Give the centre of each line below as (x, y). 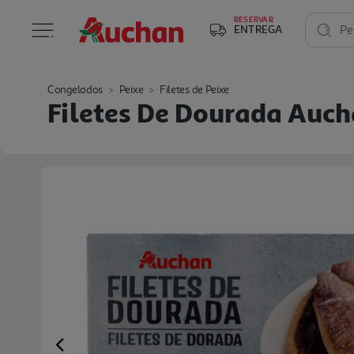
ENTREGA (258, 29)
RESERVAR (254, 19)
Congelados (75, 90)
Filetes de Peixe (194, 90)
